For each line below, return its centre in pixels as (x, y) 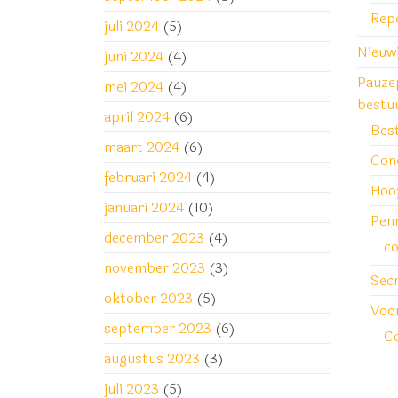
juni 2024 (134, 56)
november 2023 (155, 268)
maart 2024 (142, 147)
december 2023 (154, 238)
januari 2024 (144, 207)
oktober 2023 (148, 298)
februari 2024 (148, 177)
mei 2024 (134, 87)
